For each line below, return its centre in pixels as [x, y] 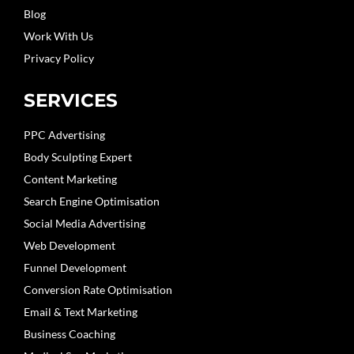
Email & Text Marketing [81, 311]
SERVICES [71, 100]
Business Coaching [70, 333]
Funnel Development [75, 267]
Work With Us [58, 36]
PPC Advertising [64, 134]
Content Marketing [70, 179]
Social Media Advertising [85, 223]
